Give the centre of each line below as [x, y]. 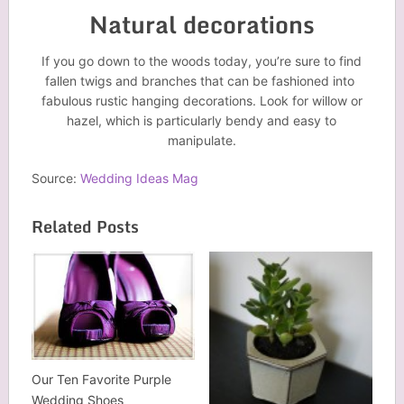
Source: [55, 178]
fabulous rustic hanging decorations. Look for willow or [202, 100]
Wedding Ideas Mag [139, 178]
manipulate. [202, 140]
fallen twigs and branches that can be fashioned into [202, 80]
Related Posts [85, 226]
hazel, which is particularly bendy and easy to [202, 120]
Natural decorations [202, 24]
